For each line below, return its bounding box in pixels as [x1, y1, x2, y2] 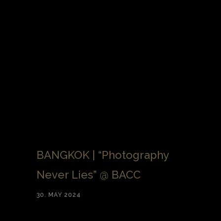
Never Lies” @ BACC [37, 168, 141, 182]
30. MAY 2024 [37, 191, 81, 199]
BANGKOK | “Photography [37, 148, 169, 162]
